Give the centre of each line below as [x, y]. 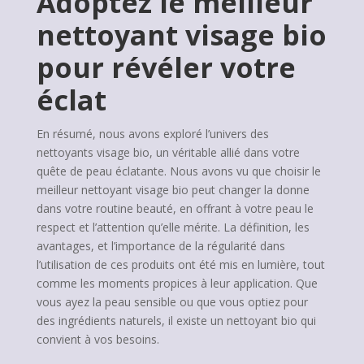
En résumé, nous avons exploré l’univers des [152, 134]
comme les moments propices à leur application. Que [177, 283]
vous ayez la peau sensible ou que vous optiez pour [172, 302]
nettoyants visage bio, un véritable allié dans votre [168, 152]
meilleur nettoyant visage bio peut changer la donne [173, 190]
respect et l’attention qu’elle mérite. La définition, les [173, 227]
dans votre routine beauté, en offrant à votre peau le [175, 208]
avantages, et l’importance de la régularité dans [160, 246]
